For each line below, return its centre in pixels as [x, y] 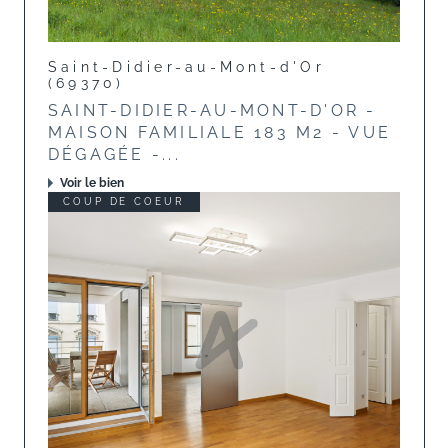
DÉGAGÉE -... [114, 155]
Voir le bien [92, 183]
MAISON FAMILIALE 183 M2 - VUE [220, 133]
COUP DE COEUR [124, 202]
